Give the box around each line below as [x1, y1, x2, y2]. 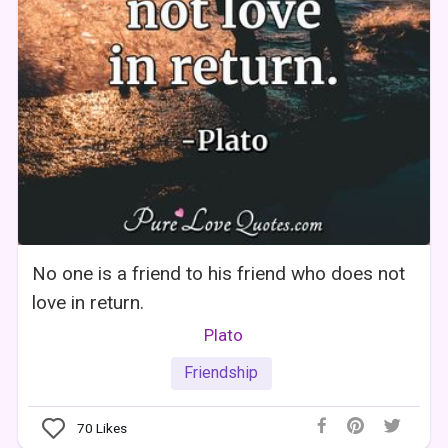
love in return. [32, 290, 145, 314]
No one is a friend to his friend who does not [32, 261, 406, 285]
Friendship [184, 363, 259, 383]
